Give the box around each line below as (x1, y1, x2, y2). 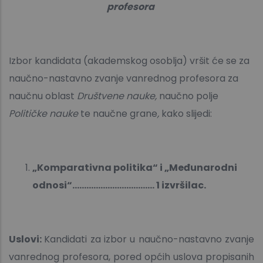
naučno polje (159, 89, 218, 103)
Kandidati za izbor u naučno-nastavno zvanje (44, 232, 255, 247)
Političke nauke (9, 107, 80, 121)
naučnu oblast (9, 89, 77, 103)
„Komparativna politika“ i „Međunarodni (32, 161, 237, 175)
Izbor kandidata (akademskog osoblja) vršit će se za (9, 54, 249, 68)
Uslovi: (9, 232, 45, 247)
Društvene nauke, (77, 89, 159, 103)
